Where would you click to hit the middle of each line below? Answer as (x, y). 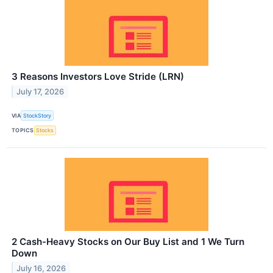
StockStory (37, 116)
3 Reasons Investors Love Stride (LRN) (98, 77)
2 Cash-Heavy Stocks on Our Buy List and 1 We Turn (128, 241)
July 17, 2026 (41, 92)
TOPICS (23, 130)
